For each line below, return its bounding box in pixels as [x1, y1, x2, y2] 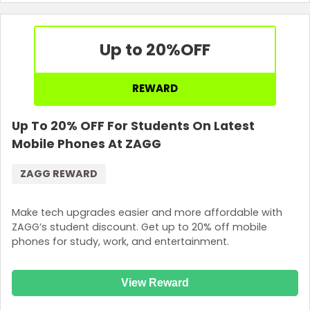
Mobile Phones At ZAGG [12, 136, 161, 153]
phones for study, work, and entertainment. [12, 234, 229, 248]
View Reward [121, 277, 189, 289]
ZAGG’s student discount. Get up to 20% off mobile [12, 219, 267, 234]
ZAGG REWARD [20, 167, 98, 181]
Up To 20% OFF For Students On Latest [12, 118, 255, 135]
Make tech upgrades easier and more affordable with [12, 205, 282, 219]
